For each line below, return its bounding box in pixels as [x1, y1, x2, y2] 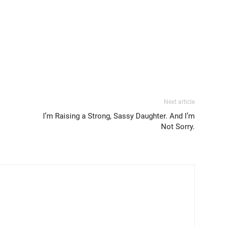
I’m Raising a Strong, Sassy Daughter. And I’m [43, 111, 195, 121]
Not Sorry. [161, 122, 195, 131]
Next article [164, 98, 195, 105]
